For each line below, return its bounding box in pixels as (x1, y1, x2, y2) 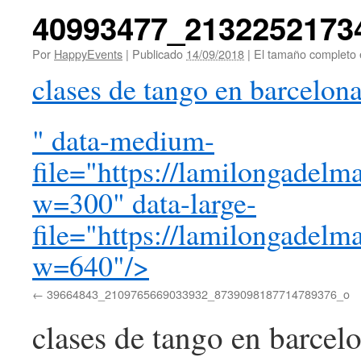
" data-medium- (32, 120, 214, 159)
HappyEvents (54, 45, 122, 62)
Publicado (132, 45, 183, 62)
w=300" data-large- (32, 183, 256, 222)
